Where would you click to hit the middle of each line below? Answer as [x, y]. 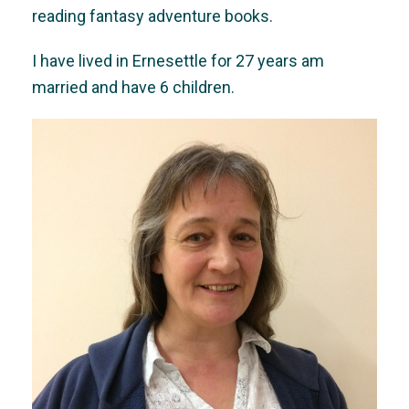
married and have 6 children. [133, 87]
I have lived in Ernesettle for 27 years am [178, 61]
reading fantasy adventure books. [152, 16]
